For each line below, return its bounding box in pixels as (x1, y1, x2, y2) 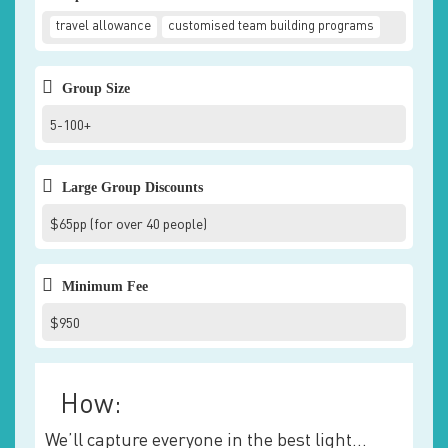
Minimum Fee (58, 279, 148, 294)
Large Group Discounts (58, 180, 203, 195)
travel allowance (56, 20, 151, 33)
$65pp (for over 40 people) (50, 218, 207, 232)
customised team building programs (168, 20, 374, 33)
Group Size (58, 81, 130, 96)
